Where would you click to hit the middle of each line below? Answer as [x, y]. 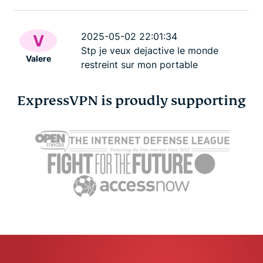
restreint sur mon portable [139, 64]
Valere [38, 58]
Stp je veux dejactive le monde [150, 50]
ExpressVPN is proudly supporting [131, 100]
